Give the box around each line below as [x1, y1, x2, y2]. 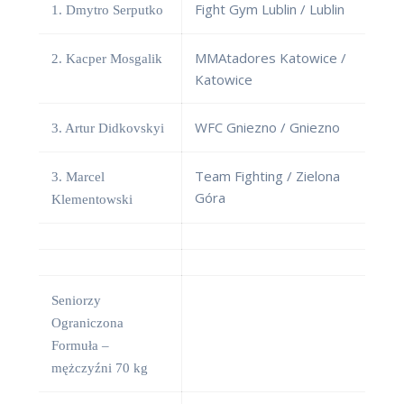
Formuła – [51, 338, 109, 353]
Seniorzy [51, 293, 101, 308]
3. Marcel [51, 170, 105, 185]
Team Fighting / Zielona [195, 167, 340, 186]
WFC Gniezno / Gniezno [195, 118, 340, 137]
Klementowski [51, 192, 133, 207]
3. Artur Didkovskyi [51, 121, 164, 136]
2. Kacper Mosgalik [51, 51, 162, 67]
